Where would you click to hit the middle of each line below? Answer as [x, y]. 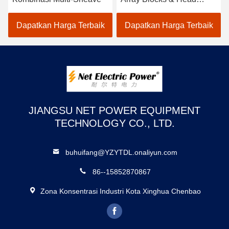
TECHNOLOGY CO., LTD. [114, 123]
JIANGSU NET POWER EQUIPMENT [114, 110]
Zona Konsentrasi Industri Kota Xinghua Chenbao [120, 191]
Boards [134, 11]
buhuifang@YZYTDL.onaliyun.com [122, 152]
